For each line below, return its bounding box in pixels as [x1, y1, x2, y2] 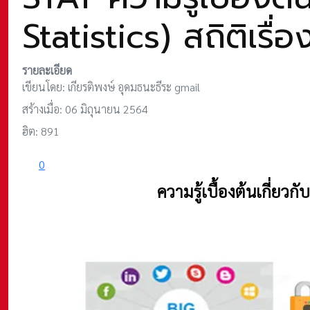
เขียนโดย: [22, 79, 68, 94]
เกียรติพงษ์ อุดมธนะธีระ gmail [68, 79, 200, 94]
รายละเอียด [22, 62, 72, 77]
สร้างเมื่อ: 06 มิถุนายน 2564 [22, 101, 148, 116]
